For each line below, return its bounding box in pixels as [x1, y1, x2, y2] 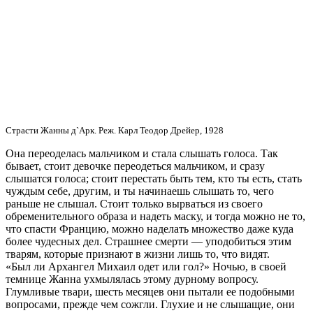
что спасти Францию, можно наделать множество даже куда [6, 222, 293, 235]
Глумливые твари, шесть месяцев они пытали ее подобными [6, 285, 295, 298]
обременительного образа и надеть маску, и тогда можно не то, [6, 210, 305, 222]
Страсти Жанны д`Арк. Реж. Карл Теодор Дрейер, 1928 [6, 124, 224, 136]
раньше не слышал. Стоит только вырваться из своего [6, 197, 263, 210]
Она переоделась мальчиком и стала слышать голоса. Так [6, 147, 278, 159]
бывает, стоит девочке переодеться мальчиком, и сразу [6, 159, 265, 172]
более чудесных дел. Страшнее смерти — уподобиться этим [6, 235, 291, 247]
